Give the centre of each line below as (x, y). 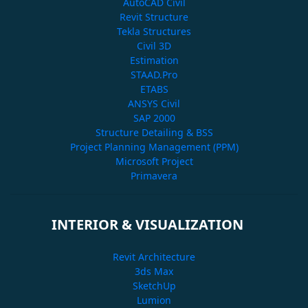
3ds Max (154, 271)
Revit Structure (154, 16)
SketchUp (154, 285)
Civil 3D (154, 45)
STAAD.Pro (154, 74)
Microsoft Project (154, 161)
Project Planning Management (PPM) (154, 146)
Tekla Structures (154, 31)
